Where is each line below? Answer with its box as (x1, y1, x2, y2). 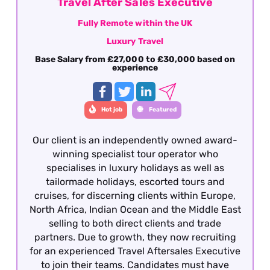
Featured (148, 105, 177, 114)
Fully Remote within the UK (78, 17, 192, 28)
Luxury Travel (107, 36, 163, 46)
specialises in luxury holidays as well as (46, 162, 224, 174)
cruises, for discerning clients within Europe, (34, 189, 236, 201)
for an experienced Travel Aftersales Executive (30, 245, 240, 257)
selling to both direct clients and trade (49, 217, 221, 229)
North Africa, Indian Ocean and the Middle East (29, 203, 241, 215)
